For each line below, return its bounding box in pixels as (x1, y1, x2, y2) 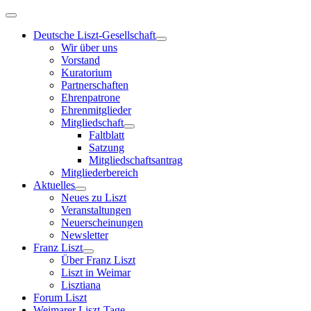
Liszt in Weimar (61, 267, 131, 278)
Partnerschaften (61, 79, 128, 91)
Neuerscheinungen (61, 217, 143, 228)
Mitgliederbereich (61, 167, 138, 178)
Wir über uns (61, 42, 117, 53)
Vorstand (61, 54, 100, 66)
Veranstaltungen (61, 204, 131, 216)
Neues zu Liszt (61, 192, 126, 203)
